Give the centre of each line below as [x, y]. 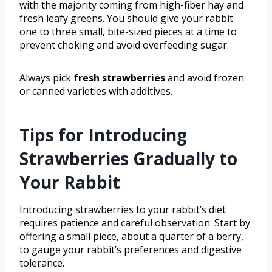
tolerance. [42, 263]
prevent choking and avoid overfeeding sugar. [124, 45]
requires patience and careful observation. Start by [135, 223]
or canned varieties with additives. [96, 91]
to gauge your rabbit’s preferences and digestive [131, 249]
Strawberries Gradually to [128, 158]
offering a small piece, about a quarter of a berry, [131, 236]
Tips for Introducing [103, 134]
